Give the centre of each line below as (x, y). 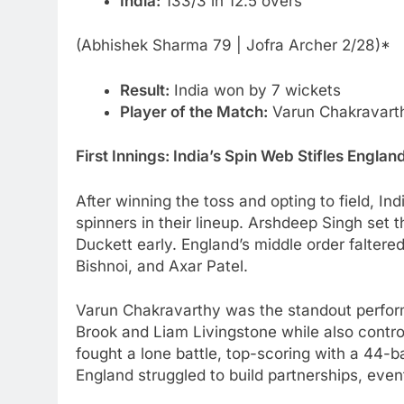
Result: (144, 90)
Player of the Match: (193, 111)
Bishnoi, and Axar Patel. (162, 266)
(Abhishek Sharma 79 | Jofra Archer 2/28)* (233, 46)
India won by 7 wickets (255, 90)
